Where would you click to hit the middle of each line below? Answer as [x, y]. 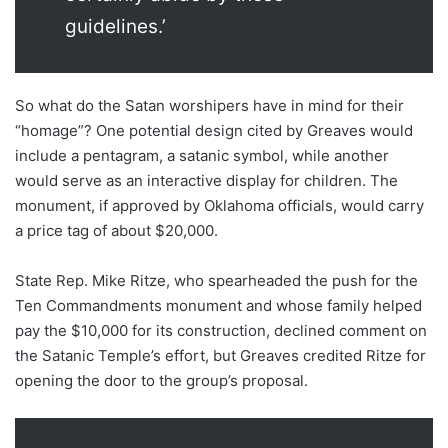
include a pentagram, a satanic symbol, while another [202, 156]
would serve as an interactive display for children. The [206, 181]
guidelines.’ [115, 27]
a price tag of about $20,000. [116, 231]
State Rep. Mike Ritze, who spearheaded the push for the [216, 281]
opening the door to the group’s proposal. [161, 381]
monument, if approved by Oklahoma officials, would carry [219, 206]
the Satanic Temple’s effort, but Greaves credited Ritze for [220, 356]
